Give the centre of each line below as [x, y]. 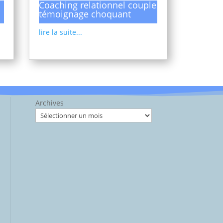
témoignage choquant [85, 14]
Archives [49, 103]
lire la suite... [60, 32]
